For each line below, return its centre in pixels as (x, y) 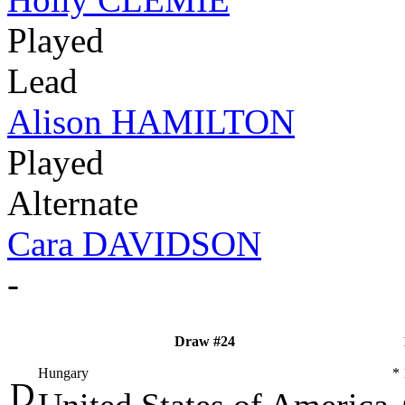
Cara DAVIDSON (134, 244)
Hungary (63, 373)
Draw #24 (205, 342)
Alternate (73, 203)
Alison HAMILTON (151, 122)
